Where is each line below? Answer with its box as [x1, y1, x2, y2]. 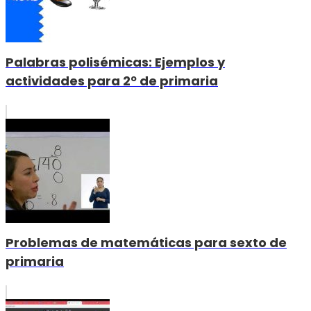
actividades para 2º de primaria [6, 72, 218, 90]
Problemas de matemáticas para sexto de [6, 234, 287, 252]
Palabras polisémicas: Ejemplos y [6, 53, 225, 72]
